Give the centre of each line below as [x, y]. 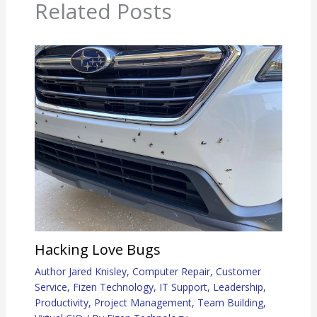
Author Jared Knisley [80, 272]
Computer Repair [171, 272]
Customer [238, 272]
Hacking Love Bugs [97, 250]
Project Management [143, 303]
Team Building [230, 303]
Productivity [61, 303]
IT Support [183, 287]
